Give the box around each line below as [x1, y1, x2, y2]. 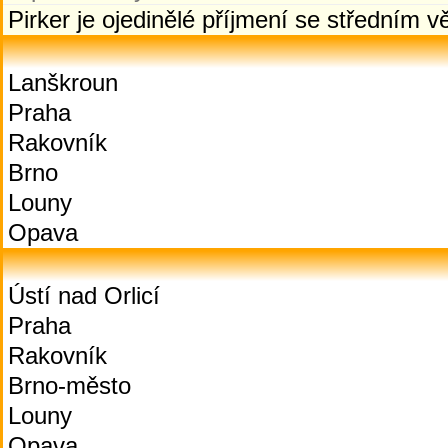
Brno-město [8, 372, 131, 399]
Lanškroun [8, 69, 118, 96]
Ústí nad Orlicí [8, 282, 160, 309]
